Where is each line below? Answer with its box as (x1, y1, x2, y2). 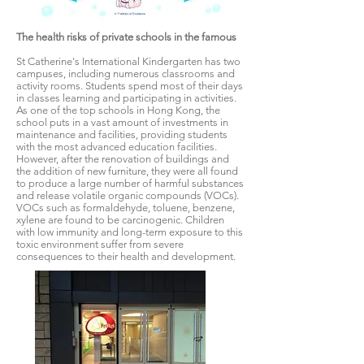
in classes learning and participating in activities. (16, 92, 236, 104)
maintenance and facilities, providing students (16, 128, 227, 141)
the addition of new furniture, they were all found (16, 165, 238, 177)
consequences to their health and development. (16, 250, 236, 262)
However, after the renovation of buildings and (16, 153, 229, 165)
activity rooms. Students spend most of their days (16, 80, 243, 92)
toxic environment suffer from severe (16, 238, 184, 250)
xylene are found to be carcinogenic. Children (16, 214, 224, 226)
